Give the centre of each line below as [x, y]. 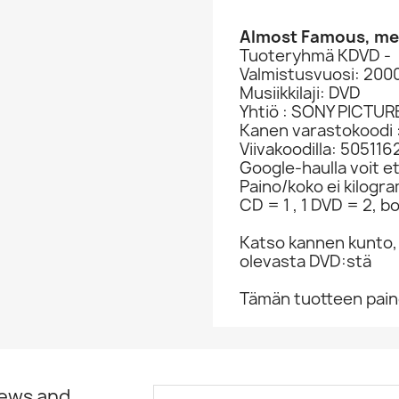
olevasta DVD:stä [305, 261]
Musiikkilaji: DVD [300, 93]
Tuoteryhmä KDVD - [315, 56]
